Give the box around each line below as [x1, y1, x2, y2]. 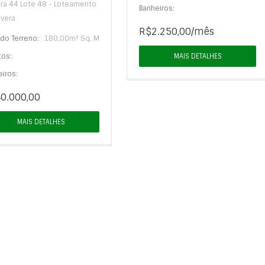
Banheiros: [139, 4, 174, 13]
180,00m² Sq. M [44, 33, 99, 43]
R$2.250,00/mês [139, 25, 214, 38]
